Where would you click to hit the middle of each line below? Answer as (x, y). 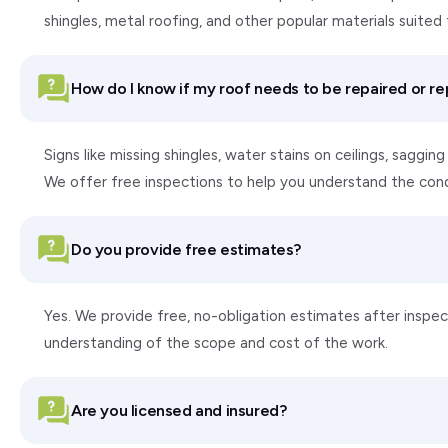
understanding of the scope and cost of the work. (216, 343)
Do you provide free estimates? (186, 249)
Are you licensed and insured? (179, 410)
